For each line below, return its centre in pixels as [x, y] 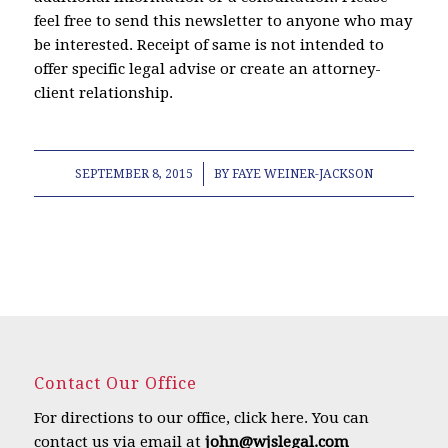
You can [338, 417]
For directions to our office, [133, 417]
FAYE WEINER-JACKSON [302, 174]
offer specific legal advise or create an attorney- [207, 69]
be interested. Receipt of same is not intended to [208, 45]
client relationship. [103, 93]
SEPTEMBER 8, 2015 [133, 174]
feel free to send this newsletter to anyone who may [222, 21]
